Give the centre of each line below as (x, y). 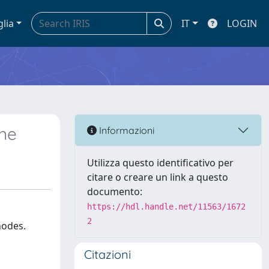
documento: (115, 192)
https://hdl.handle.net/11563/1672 (166, 207)
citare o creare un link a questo (158, 177)
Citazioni (107, 254)
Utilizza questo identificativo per (160, 163)
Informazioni (125, 130)
